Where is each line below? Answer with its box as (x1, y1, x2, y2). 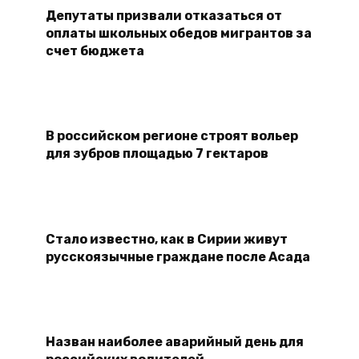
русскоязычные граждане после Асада (45, 248, 310, 264)
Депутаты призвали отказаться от (45, 7, 282, 23)
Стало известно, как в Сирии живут (45, 231, 288, 247)
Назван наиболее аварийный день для (45, 333, 304, 349)
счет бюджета (45, 42, 144, 58)
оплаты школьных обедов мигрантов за (45, 25, 312, 41)
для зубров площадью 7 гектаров (45, 145, 268, 161)
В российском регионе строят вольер (45, 127, 298, 143)
